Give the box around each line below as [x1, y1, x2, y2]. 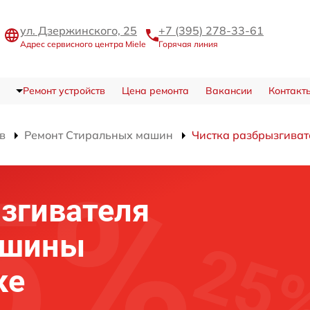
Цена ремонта [121, 84, 189, 97]
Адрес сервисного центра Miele [20, 38, 146, 49]
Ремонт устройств [22, 84, 105, 97]
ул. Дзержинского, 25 [20, 23, 137, 37]
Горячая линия [158, 38, 218, 49]
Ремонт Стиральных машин [24, 128, 173, 142]
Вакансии [205, 84, 252, 97]
